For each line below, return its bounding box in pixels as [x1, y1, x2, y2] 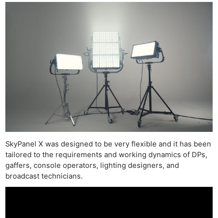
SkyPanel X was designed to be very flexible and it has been [5, 140, 212, 149]
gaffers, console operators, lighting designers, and [5, 161, 180, 170]
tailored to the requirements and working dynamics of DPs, [5, 150, 208, 160]
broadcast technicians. [5, 172, 83, 181]
